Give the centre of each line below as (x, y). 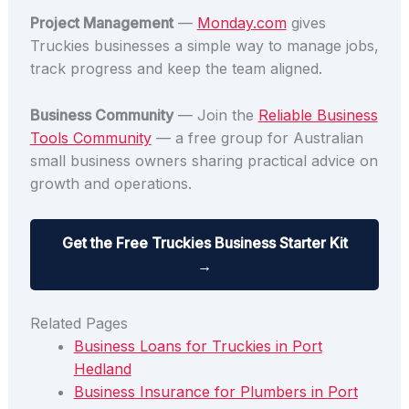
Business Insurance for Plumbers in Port (215, 391)
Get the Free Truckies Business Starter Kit (204, 242)
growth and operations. (110, 183)
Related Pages (79, 323)
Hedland (102, 368)
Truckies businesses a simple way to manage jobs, (204, 46)
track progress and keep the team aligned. (176, 69)
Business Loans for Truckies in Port (198, 346)
